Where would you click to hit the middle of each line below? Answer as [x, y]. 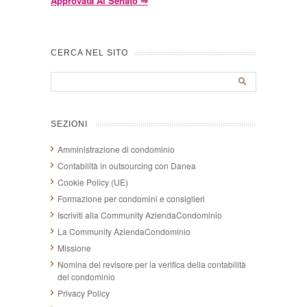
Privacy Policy [84, 293]
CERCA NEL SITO [89, 52]
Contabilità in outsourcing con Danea [127, 166]
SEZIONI [69, 124]
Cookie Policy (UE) [93, 182]
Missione [74, 248]
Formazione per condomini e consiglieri [131, 199]
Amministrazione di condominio [116, 149]
